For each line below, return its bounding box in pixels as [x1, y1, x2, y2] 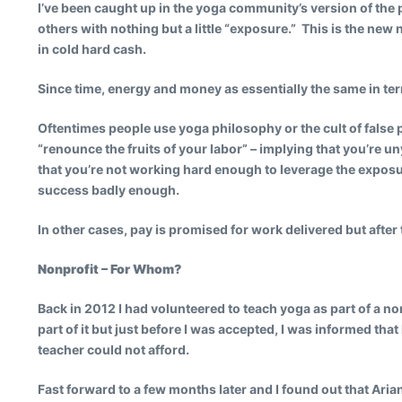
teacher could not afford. [38, 342, 189, 357]
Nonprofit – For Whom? [38, 261, 181, 276]
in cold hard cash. [38, 41, 146, 57]
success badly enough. [38, 182, 179, 197]
